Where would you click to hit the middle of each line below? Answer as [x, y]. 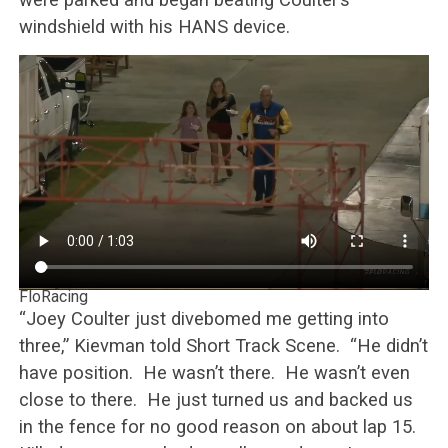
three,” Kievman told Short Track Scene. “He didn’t [223, 346]
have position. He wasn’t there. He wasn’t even [214, 373]
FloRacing [53, 297]
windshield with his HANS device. [154, 26]
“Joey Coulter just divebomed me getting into [203, 319]
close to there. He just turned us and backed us [215, 400]
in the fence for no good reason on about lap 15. [219, 427]
